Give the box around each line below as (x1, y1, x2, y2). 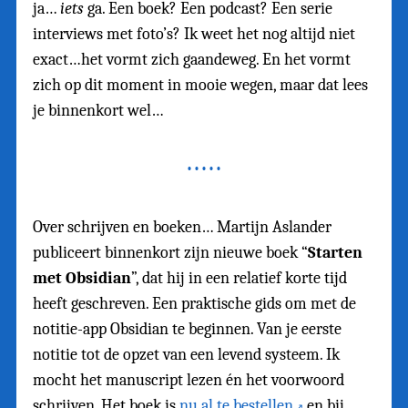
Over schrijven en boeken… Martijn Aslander (33, 218, 331, 238)
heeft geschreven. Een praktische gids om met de (33, 294, 356, 314)
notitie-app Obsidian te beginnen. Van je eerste (33, 320, 342, 340)
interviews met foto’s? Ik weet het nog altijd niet (33, 25, 355, 45)
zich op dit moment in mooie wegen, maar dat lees (33, 76, 368, 96)
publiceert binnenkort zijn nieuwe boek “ (33, 243, 308, 263)
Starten (308, 243, 362, 263)
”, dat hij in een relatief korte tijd (131, 269, 347, 289)
